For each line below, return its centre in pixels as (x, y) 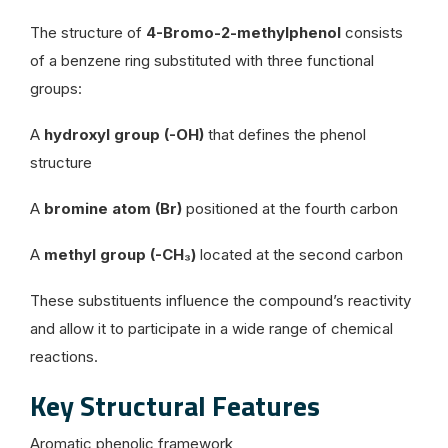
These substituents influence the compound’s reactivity (220, 300)
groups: (56, 88)
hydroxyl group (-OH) (124, 134)
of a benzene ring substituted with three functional (202, 60)
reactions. (64, 356)
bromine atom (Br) (113, 208)
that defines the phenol (285, 134)
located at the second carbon (299, 254)
